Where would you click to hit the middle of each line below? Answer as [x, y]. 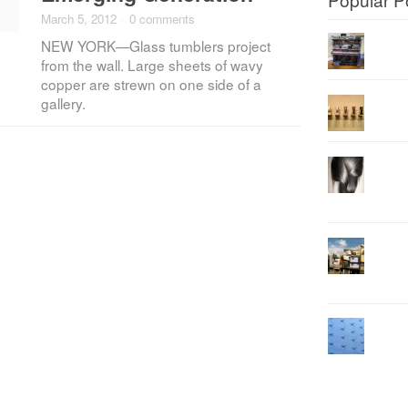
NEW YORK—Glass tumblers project [156, 46]
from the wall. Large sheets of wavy [153, 65]
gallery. [64, 103]
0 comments [162, 18]
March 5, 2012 [79, 18]
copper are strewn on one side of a [152, 84]
